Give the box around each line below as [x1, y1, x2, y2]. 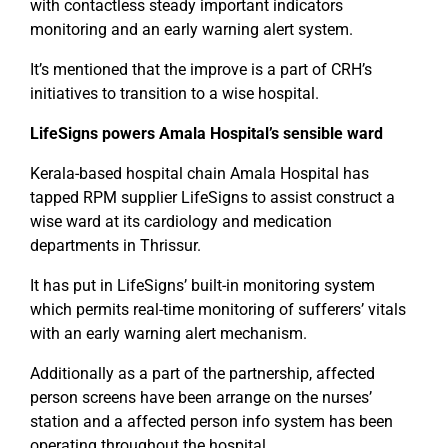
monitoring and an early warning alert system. [30, 20, 357, 40]
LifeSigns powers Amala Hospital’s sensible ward [30, 124, 383, 144]
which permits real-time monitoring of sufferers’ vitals [30, 300, 406, 320]
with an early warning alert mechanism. [30, 324, 311, 344]
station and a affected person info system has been [30, 412, 393, 432]
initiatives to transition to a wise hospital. [30, 84, 319, 104]
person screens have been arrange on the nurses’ [30, 388, 372, 408]
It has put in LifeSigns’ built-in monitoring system [30, 276, 375, 296]
